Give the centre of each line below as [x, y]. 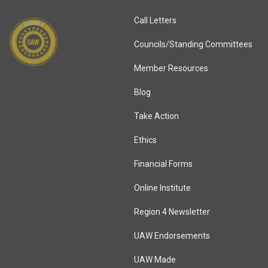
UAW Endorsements [172, 235]
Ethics [145, 140]
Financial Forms [163, 164]
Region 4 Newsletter [172, 211]
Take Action [156, 116]
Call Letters [155, 20]
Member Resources [171, 68]
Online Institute [162, 188]
